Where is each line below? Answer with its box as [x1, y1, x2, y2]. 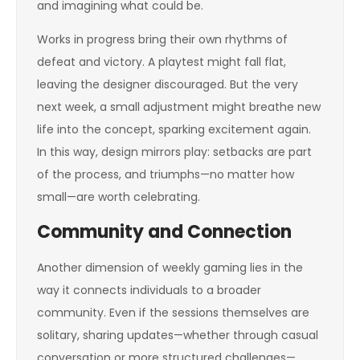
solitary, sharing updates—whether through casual [37, 327, 318, 343]
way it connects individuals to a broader [37, 282, 261, 298]
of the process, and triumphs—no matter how [37, 166, 294, 182]
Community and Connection [37, 219, 292, 244]
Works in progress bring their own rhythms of [37, 31, 288, 47]
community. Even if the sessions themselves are [37, 305, 309, 321]
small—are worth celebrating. [37, 189, 200, 205]
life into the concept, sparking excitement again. [37, 121, 311, 137]
